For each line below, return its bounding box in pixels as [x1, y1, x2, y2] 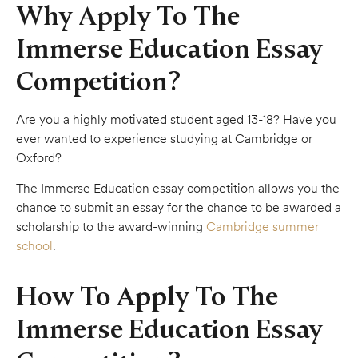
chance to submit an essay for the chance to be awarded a [16, 200, 341, 215]
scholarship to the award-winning [16, 219, 206, 234]
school [16, 238, 53, 253]
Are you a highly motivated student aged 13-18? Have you [16, 112, 336, 127]
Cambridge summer [206, 219, 319, 234]
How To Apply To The [16, 280, 278, 312]
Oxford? [16, 150, 65, 165]
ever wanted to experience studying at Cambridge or [16, 131, 312, 146]
